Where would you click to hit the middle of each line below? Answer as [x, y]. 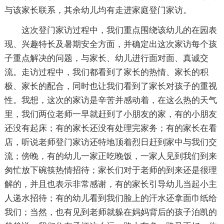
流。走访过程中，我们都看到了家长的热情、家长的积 [106, 72]
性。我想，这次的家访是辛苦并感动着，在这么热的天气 [110, 100]
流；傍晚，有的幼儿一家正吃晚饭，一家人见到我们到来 [110, 156]
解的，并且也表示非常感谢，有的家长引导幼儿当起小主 [110, 184]
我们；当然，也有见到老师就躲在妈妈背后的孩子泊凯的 [110, 212]
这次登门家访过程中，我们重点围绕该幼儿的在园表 [119, 30]
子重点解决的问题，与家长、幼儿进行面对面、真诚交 [106, 58]
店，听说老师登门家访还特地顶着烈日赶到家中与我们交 [110, 142]
